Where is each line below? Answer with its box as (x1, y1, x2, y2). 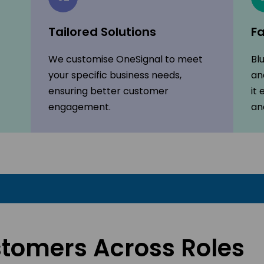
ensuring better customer (48, 84, 169, 98)
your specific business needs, (48, 68, 182, 82)
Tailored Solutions (48, 24, 157, 41)
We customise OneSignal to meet (48, 52, 203, 67)
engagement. (48, 100, 111, 114)
